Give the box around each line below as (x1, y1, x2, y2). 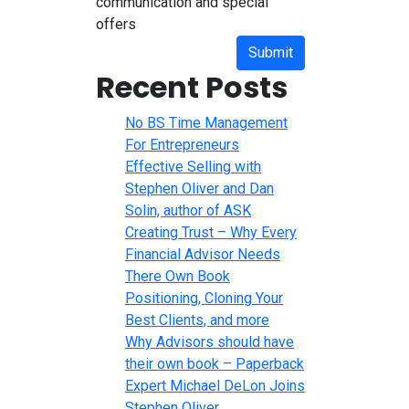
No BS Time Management (125, 113, 288, 131)
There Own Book (125, 267, 230, 285)
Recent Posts (96, 66, 288, 108)
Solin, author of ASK (125, 201, 251, 219)
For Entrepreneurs (125, 135, 239, 153)
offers (96, 15, 136, 33)
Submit (248, 43, 293, 61)
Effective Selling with (125, 157, 261, 175)
